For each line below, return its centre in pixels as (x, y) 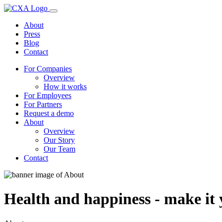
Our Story (59, 140)
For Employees (48, 95)
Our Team (59, 149)
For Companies (48, 69)
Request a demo (49, 113)
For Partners (43, 104)
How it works (65, 86)
